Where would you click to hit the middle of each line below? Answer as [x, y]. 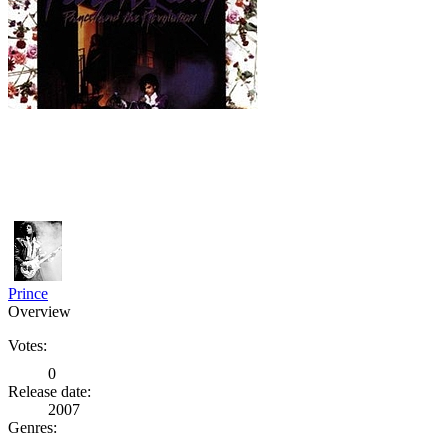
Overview [39, 311]
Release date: [49, 391]
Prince [28, 293]
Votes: [27, 345]
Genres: [32, 427]
